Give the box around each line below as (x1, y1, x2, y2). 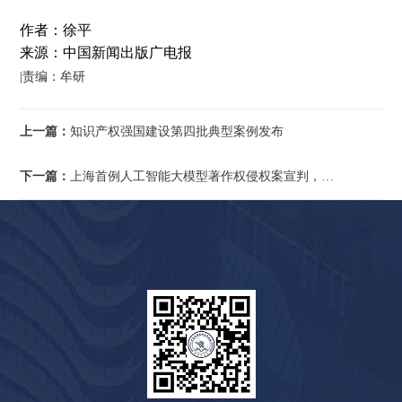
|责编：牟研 (20, 70, 86, 83)
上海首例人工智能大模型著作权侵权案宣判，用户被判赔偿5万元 (70, 170, 322, 183)
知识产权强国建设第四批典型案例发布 (70, 125, 284, 138)
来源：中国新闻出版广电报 (20, 45, 193, 60)
